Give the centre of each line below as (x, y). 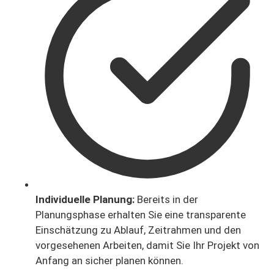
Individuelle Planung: (86, 200)
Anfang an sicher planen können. (109, 261)
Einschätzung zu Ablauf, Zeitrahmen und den (138, 230)
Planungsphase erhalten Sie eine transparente (141, 215)
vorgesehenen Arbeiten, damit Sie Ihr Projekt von (147, 246)
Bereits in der (168, 200)
